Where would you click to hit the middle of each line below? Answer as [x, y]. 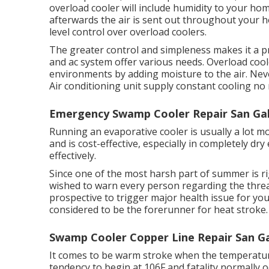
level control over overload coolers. [128, 32]
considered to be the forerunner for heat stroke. [159, 210]
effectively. [73, 156]
